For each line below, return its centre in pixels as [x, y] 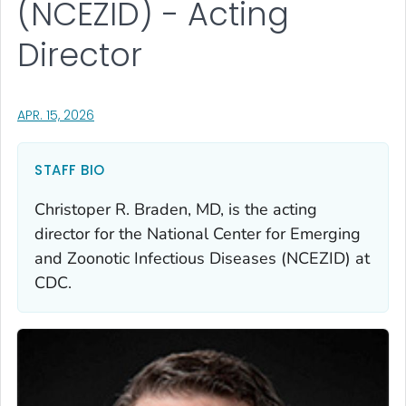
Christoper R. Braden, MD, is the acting [176, 209]
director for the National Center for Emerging [198, 233]
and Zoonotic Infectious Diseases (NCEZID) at [202, 258]
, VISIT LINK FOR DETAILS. [163, 114]
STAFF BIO [70, 169]
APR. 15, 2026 [56, 115]
